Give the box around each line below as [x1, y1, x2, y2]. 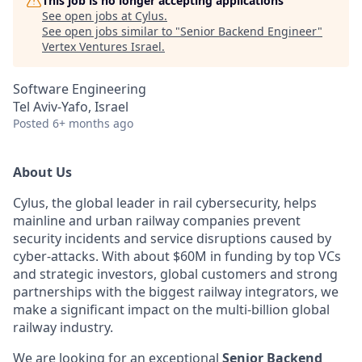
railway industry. [13, 318, 113, 336]
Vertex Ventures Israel [42, 39, 162, 54]
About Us [13, 163, 72, 181]
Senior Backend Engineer [180, 23, 318, 39]
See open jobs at [42, 8, 135, 23]
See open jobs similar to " [42, 23, 180, 39]
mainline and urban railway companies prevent [13, 212, 301, 229]
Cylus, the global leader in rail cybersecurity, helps [13, 194, 317, 212]
